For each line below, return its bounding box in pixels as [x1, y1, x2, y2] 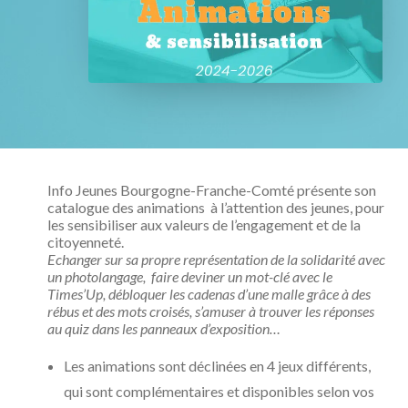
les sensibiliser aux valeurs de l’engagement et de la [47, 216, 361, 233]
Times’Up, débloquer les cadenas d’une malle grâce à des [47, 285, 371, 302]
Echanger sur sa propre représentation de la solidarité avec [47, 250, 385, 268]
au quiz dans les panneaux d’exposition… [47, 320, 280, 337]
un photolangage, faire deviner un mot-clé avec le [47, 268, 332, 285]
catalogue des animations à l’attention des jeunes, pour [47, 199, 384, 216]
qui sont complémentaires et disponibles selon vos [64, 382, 374, 400]
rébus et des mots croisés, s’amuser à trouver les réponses [47, 302, 374, 320]
